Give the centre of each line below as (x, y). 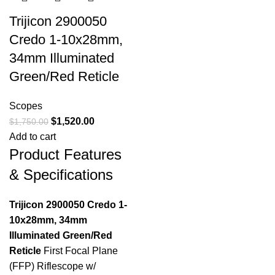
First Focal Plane (79, 250)
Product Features (65, 154)
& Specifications (61, 174)
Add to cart (33, 136)
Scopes (26, 106)
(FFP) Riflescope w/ (52, 266)
